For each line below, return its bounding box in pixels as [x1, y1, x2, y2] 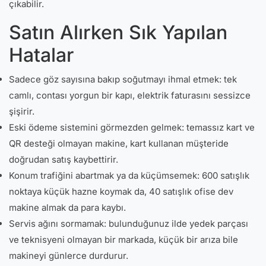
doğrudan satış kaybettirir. [9, 154, 118, 165]
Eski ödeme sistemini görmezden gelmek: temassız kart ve [9, 122, 255, 133]
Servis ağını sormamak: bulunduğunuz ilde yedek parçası [9, 218, 248, 229]
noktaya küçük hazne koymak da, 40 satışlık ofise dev [9, 186, 233, 197]
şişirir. [9, 106, 34, 117]
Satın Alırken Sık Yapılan [9, 21, 227, 44]
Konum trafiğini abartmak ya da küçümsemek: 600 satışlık [9, 170, 249, 181]
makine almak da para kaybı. [9, 202, 126, 213]
